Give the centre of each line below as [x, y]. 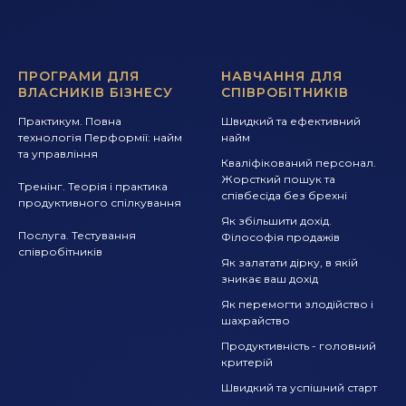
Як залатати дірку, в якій [290, 262]
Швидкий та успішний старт [299, 387]
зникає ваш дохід [270, 279]
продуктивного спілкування [100, 203]
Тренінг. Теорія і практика [93, 186]
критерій [247, 362]
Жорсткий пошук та [278, 179]
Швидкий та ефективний [291, 121]
